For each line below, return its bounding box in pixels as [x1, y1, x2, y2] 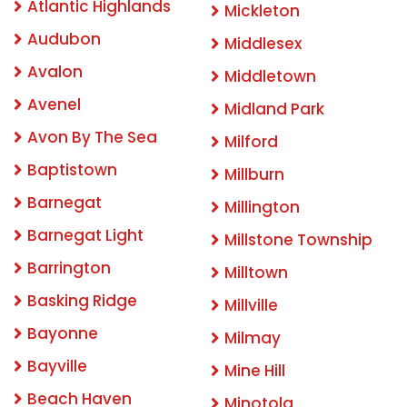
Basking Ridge [27, 290, 137, 313]
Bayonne [27, 323, 98, 345]
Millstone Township [224, 229, 372, 252]
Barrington [27, 257, 111, 280]
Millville [224, 294, 278, 317]
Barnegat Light [27, 224, 144, 247]
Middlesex [224, 33, 302, 55]
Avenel [27, 94, 81, 116]
